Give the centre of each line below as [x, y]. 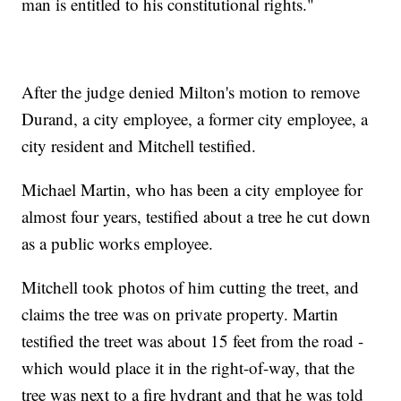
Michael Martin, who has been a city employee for [192, 189]
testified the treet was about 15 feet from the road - [193, 340]
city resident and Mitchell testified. [139, 145]
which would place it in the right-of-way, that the [188, 367]
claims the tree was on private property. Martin [180, 313]
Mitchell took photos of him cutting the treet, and [191, 286]
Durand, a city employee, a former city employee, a [195, 118]
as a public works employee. [118, 243]
